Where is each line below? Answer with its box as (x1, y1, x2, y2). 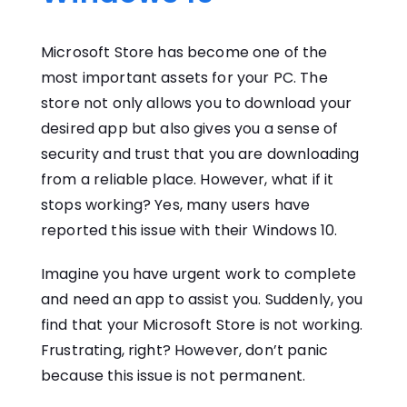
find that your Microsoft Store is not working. (41, 314, 362, 336)
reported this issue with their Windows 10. (41, 220, 338, 242)
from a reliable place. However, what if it (41, 169, 334, 191)
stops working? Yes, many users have (41, 194, 311, 216)
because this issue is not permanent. (41, 365, 306, 387)
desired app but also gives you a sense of (41, 118, 339, 140)
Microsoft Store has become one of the (41, 42, 328, 64)
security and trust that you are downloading (41, 144, 360, 165)
